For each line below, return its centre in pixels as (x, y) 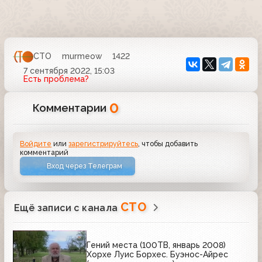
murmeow (82, 56)
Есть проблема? (56, 79)
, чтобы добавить (168, 143)
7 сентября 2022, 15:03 (69, 70)
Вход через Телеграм (85, 166)
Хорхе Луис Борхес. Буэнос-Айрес (157, 255)
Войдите (36, 143)
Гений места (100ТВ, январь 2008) (156, 245)
